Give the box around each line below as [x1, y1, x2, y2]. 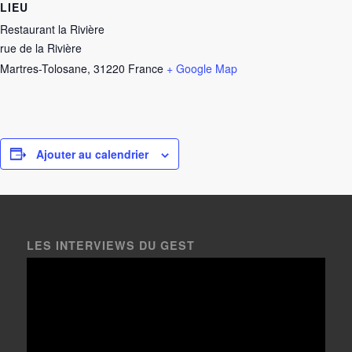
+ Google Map [167, 60, 237, 76]
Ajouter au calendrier [36, 145, 148, 162]
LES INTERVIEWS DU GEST [26, 236, 195, 253]
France [128, 60, 163, 76]
